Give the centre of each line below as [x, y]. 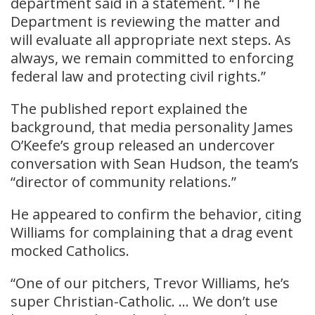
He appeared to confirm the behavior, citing [156, 214]
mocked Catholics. [70, 250]
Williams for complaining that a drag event [152, 232]
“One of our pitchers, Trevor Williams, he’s [150, 283]
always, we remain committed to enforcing [152, 58]
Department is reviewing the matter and [145, 21]
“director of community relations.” [123, 181]
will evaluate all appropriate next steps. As [151, 39]
